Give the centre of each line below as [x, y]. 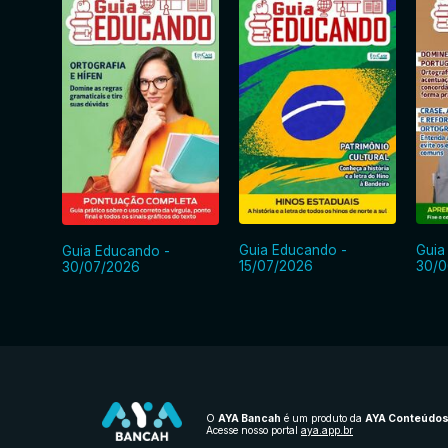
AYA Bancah [249, 417]
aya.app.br [327, 429]
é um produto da [323, 417]
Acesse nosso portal [253, 429]
